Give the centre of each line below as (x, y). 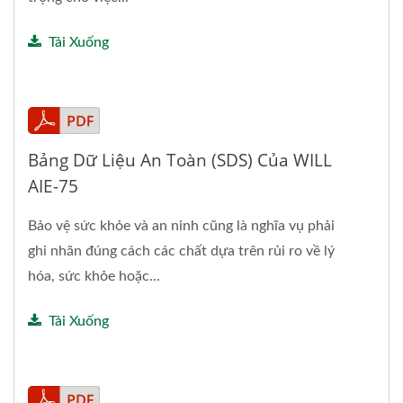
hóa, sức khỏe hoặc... (94, 276)
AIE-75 (53, 186)
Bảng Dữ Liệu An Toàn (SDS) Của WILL (180, 160)
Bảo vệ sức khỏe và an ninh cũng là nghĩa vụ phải (181, 225)
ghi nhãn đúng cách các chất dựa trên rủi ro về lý (181, 251)
